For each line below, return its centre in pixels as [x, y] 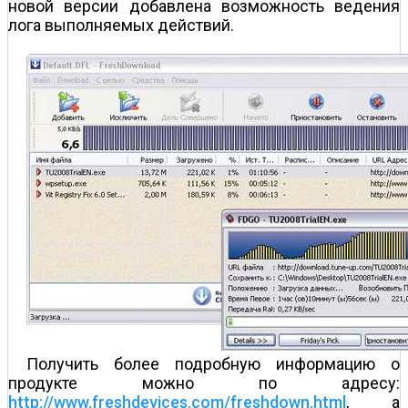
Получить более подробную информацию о [213, 363]
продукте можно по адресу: [204, 382]
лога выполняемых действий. [121, 25]
